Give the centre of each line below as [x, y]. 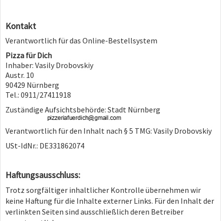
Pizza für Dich [29, 55]
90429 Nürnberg [32, 85]
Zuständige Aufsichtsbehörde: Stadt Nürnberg [83, 109]
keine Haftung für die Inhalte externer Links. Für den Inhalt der [110, 201]
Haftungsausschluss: [43, 175]
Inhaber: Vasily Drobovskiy [49, 65]
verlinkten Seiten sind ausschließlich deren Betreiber [94, 211]
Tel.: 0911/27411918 [38, 94]
